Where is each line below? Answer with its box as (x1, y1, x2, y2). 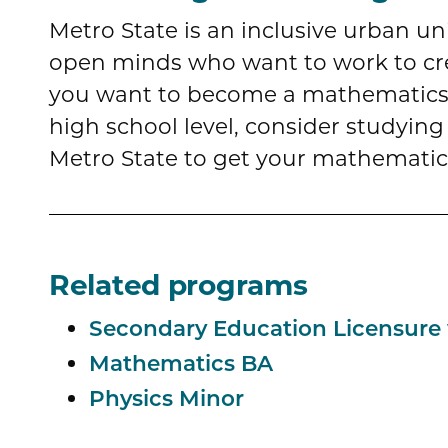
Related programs (49, 267, 308, 302)
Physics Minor (89, 389, 244, 411)
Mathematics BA (89, 354, 273, 376)
